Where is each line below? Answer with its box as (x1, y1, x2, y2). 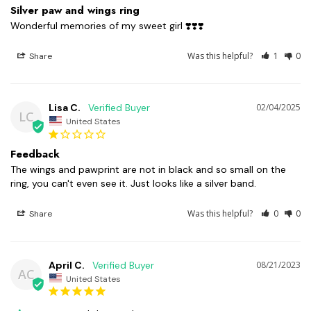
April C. (49, 258, 85, 271)
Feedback (10, 146, 60, 162)
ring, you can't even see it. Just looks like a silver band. (10, 176, 256, 190)
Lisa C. (49, 101, 81, 115)
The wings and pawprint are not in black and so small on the (10, 162, 286, 176)
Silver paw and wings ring (10, 3, 140, 19)
